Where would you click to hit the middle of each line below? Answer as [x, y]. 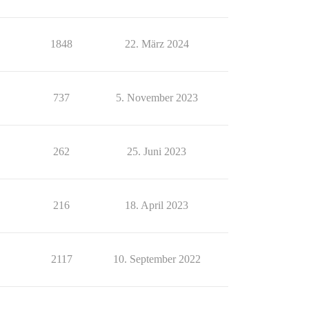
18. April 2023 [157, 205]
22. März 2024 [157, 44]
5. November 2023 [157, 98]
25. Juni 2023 [157, 151]
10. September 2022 [157, 259]
